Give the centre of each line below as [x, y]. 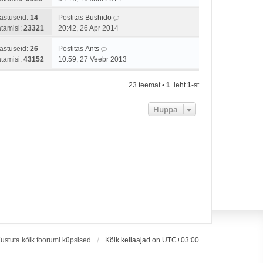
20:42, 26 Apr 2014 [88, 28]
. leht [179, 85]
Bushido [98, 18]
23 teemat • [147, 85]
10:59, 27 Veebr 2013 [92, 59]
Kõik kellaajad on [134, 240]
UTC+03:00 [181, 240]
